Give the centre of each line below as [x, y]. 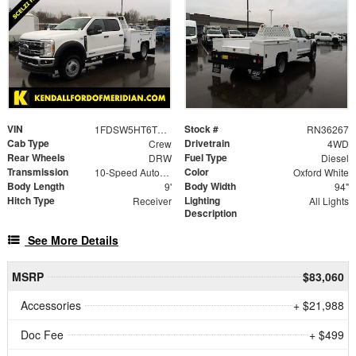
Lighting [202, 201]
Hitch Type [31, 201]
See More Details [73, 240]
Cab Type [28, 143]
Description [211, 213]
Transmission [38, 172]
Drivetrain [207, 143]
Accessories [51, 306]
